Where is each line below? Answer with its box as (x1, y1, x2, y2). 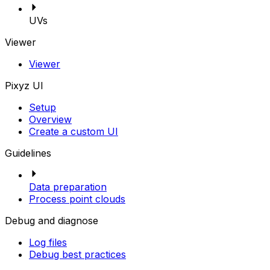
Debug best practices (29, 248, 126, 260)
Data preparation (29, 181, 107, 193)
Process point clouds (29, 193, 125, 205)
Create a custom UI (29, 125, 118, 137)
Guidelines (5, 147, 51, 159)
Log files (29, 236, 67, 248)
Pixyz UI (5, 80, 43, 92)
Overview (29, 113, 72, 125)
